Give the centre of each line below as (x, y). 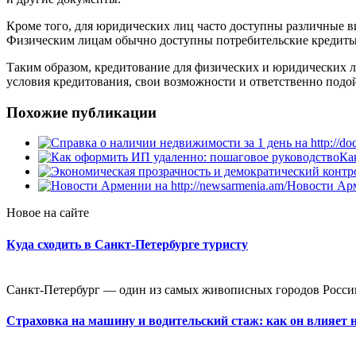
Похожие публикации (81, 112)
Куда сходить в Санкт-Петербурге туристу (127, 244)
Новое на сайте (48, 213)
